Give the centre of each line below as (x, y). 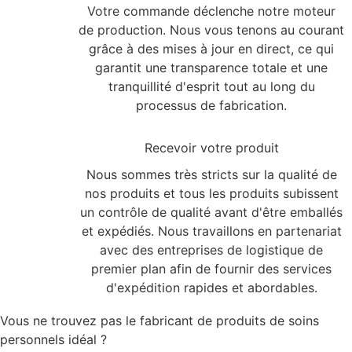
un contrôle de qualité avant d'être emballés (211, 213)
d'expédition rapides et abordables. (211, 288)
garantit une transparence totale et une (211, 68)
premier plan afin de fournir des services (211, 269)
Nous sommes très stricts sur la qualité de (211, 175)
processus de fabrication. (211, 106)
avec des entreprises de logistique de (211, 250)
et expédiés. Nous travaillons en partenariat (211, 231)
